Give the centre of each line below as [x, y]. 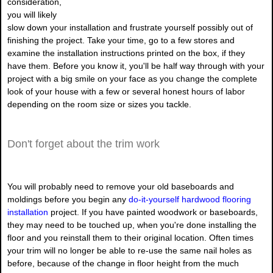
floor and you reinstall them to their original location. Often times [130, 238]
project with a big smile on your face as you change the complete [132, 79]
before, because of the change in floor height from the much [123, 264]
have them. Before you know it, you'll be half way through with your [136, 66]
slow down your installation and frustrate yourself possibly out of [130, 28]
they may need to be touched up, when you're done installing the [132, 225]
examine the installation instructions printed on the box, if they [126, 53]
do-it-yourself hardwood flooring [190, 200]
